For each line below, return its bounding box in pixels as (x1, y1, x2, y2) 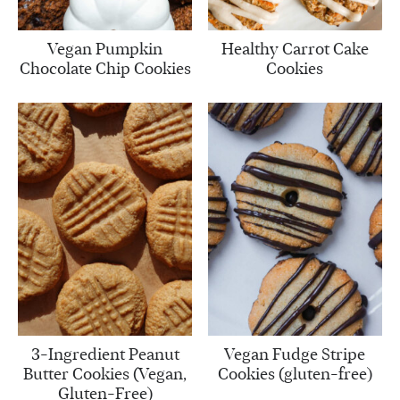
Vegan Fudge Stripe (224, 344, 366, 364)
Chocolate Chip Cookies (19, 58, 191, 79)
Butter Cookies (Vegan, (23, 363, 187, 384)
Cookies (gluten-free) (217, 363, 372, 384)
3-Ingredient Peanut (30, 344, 179, 364)
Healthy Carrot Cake (221, 38, 369, 59)
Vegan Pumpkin (47, 38, 163, 59)
